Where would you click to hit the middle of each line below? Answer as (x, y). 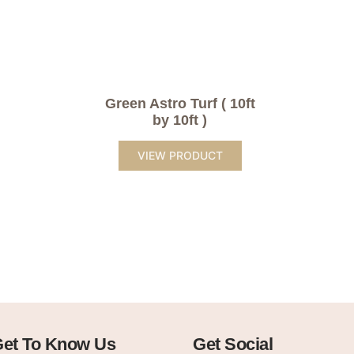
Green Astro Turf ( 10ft (180, 103)
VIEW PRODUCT (180, 155)
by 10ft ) (180, 120)
